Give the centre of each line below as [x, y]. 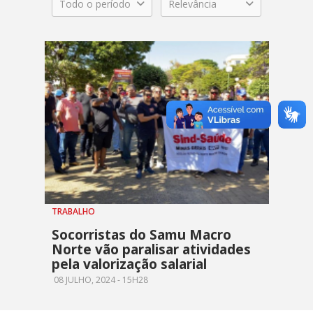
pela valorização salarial [129, 264]
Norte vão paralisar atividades [151, 250]
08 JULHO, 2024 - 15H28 [100, 280]
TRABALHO [73, 212]
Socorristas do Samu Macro [141, 235]
